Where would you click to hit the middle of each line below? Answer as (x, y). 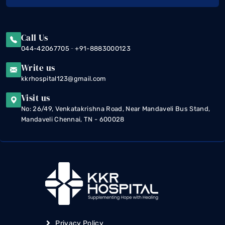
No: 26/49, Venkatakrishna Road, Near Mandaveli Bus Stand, (116, 108)
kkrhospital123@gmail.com (64, 78)
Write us (38, 68)
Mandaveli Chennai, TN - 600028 (73, 119)
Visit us (36, 98)
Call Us (35, 37)
